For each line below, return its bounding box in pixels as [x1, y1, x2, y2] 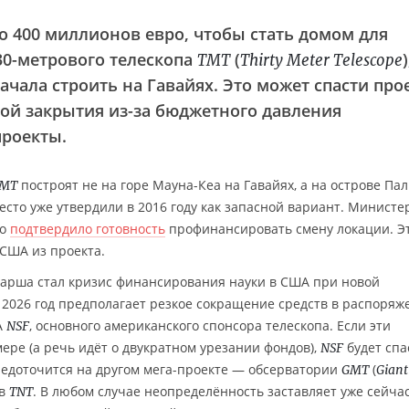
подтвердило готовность [10, 219, 165, 237]
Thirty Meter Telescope [240, 49, 403, 70]
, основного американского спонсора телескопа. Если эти [29, 316, 391, 334]
